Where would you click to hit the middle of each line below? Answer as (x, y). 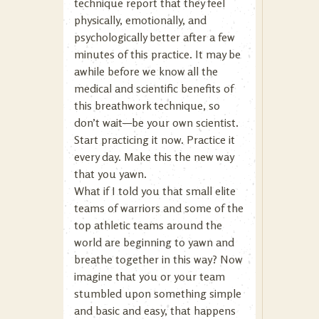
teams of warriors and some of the (159, 208)
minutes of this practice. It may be (157, 54)
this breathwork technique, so (147, 105)
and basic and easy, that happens (155, 310)
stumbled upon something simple (158, 293)
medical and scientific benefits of (154, 88)
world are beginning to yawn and (154, 242)
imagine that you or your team (150, 276)
